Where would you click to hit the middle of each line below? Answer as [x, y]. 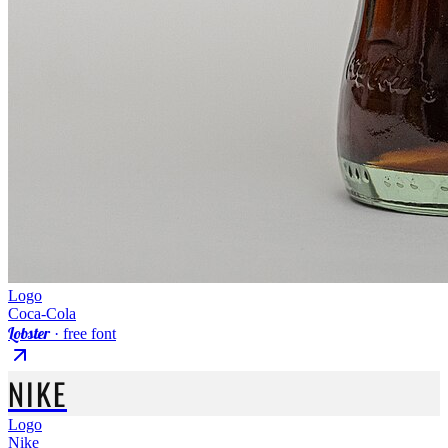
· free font [83, 333]
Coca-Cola [42, 313]
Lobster [29, 332]
